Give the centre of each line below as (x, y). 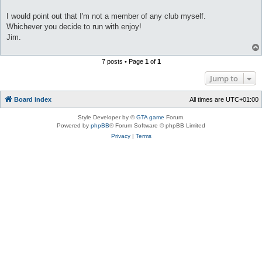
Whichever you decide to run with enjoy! (74, 26)
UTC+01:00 (242, 99)
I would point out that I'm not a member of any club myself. (106, 16)
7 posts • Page (123, 61)
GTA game (150, 117)
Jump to (224, 78)
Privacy (120, 136)
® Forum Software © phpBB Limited (157, 125)
